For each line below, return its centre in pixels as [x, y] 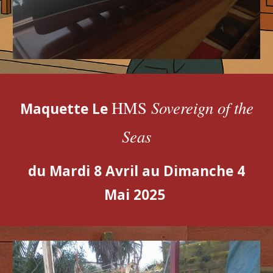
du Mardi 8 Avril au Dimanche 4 [136, 171]
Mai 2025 [136, 195]
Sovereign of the [202, 107]
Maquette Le [66, 109]
